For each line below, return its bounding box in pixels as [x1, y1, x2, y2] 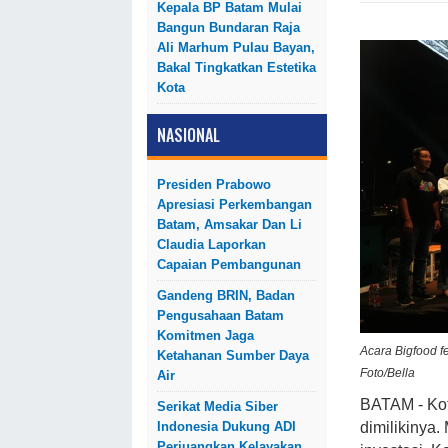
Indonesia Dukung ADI [157, 419, 296, 434]
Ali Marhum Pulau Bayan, [157, 40, 315, 55]
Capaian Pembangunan [157, 257, 301, 272]
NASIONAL [157, 123, 220, 147]
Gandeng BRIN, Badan [157, 288, 295, 303]
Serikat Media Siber [157, 399, 278, 414]
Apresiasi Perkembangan [157, 197, 312, 212]
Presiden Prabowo [157, 177, 271, 192]
